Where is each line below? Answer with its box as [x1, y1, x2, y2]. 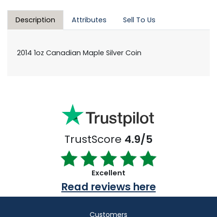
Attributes [72, 15, 107, 25]
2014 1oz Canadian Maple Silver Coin [17, 48, 141, 58]
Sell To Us [123, 15, 155, 25]
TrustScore [64, 131, 124, 147]
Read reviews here [61, 179, 156, 194]
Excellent [92, 168, 125, 178]
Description [15, 15, 55, 25]
